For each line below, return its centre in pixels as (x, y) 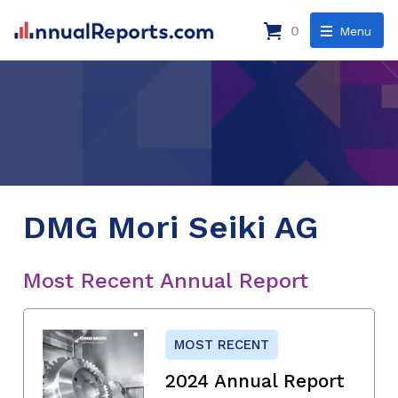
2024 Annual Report (255, 380)
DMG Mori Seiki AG (171, 227)
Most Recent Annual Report (166, 280)
